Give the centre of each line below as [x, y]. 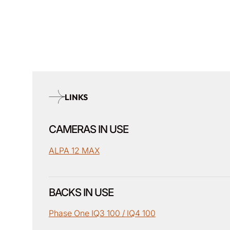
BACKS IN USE [81, 192]
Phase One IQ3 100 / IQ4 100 [102, 214]
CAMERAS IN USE [88, 129]
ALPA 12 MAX [74, 150]
